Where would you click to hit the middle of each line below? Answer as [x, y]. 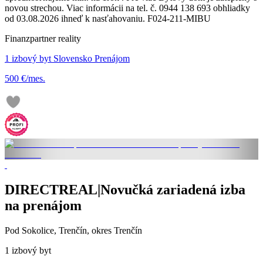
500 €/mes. [25, 78]
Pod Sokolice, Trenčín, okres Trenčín [73, 230]
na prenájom [43, 205]
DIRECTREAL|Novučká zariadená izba [125, 189]
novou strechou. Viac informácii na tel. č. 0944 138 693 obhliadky [127, 8]
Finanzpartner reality [43, 38]
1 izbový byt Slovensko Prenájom [67, 58]
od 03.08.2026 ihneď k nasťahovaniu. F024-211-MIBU [108, 18]
